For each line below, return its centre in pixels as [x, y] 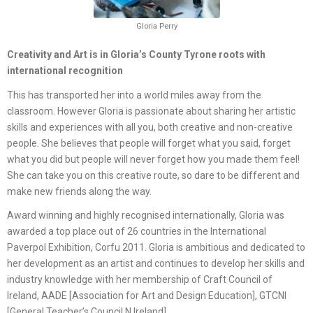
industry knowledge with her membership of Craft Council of [140, 280]
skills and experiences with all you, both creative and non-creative [150, 127]
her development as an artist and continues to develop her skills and [156, 264]
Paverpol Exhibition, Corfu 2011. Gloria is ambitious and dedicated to [156, 248]
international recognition [65, 71]
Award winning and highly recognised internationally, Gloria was [146, 216]
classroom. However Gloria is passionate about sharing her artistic [151, 111]
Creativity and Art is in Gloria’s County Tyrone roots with [136, 55]
